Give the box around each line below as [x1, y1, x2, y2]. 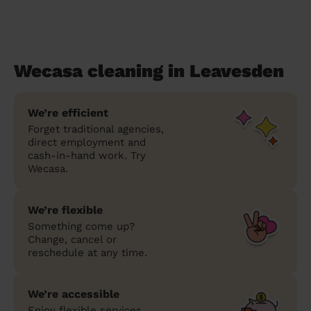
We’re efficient [28, 106, 108, 119]
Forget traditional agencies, [28, 122, 164, 135]
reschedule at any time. [28, 246, 147, 259]
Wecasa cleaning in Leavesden [14, 60, 284, 81]
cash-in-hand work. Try [28, 149, 146, 162]
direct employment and [28, 135, 146, 149]
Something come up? [28, 219, 135, 233]
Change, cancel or [28, 233, 117, 246]
